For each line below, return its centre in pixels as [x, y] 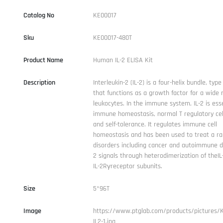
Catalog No [39, 15]
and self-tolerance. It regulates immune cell [155, 124]
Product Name [43, 60]
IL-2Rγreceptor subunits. [127, 166]
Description [39, 82]
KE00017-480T [112, 38]
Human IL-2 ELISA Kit [123, 60]
